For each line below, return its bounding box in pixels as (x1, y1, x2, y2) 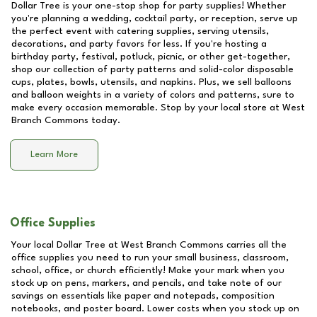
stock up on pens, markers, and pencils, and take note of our (11, 278, 282, 288)
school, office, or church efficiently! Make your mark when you (11, 265, 284, 275)
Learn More (30, 150, 78, 160)
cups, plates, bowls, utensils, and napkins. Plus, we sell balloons (11, 77, 292, 87)
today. (88, 115, 120, 125)
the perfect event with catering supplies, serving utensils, (11, 26, 269, 36)
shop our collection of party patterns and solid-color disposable (11, 64, 294, 74)
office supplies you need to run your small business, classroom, (11, 253, 289, 263)
